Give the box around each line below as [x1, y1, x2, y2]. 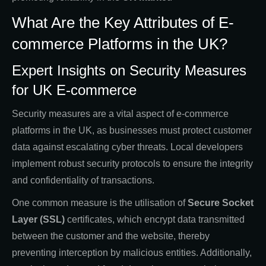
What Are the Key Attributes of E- [12, 13, 234, 31]
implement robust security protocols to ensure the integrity [12, 158, 253, 169]
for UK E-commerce [12, 81, 137, 98]
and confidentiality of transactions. [12, 175, 154, 185]
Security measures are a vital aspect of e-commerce [12, 108, 229, 119]
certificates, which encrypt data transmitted [65, 214, 245, 224]
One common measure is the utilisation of [12, 197, 188, 208]
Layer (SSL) [12, 214, 65, 224]
